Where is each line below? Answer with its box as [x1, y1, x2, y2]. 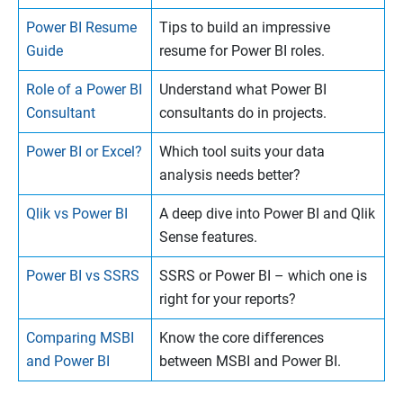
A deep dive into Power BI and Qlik [159, 205, 375, 223]
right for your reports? [159, 291, 296, 309]
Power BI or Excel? [26, 143, 142, 161]
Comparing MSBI [26, 329, 134, 347]
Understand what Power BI [159, 81, 327, 99]
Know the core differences [159, 329, 324, 347]
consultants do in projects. [159, 104, 327, 122]
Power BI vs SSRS [26, 267, 139, 285]
